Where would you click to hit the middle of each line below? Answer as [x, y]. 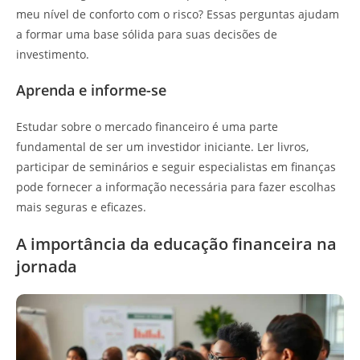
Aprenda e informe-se [91, 90]
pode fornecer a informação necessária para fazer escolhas [176, 186]
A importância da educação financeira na [176, 243]
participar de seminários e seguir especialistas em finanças [176, 166]
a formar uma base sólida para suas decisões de [147, 34]
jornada [47, 266]
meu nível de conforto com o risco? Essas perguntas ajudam [178, 14]
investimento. [53, 54]
